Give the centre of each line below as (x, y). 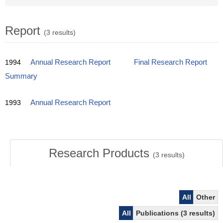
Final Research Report (170, 62)
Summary (21, 76)
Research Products (101, 153)
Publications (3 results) (175, 213)
